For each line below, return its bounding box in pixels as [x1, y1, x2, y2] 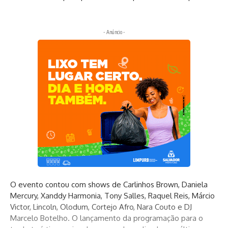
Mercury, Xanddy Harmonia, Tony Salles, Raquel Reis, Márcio [10, 191, 215, 201]
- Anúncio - [103, 28, 125, 35]
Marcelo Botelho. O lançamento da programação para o [10, 213, 203, 223]
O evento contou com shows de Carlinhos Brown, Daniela [10, 180, 208, 190]
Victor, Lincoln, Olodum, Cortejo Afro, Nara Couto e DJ [10, 202, 192, 212]
